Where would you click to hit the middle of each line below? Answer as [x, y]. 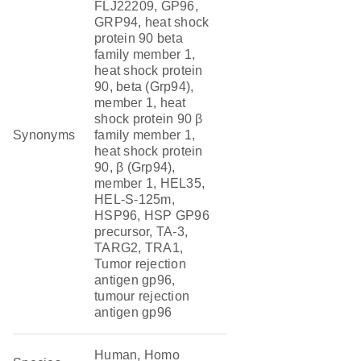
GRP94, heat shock [152, 22]
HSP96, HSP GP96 [152, 216]
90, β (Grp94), [135, 167]
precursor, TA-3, [141, 232]
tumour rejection [142, 296]
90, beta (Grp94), [144, 87]
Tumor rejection [140, 264]
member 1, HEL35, [150, 183]
